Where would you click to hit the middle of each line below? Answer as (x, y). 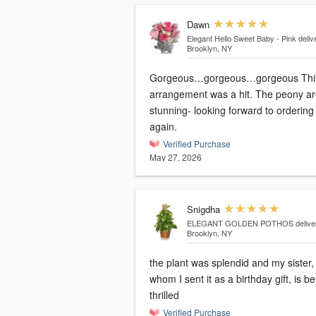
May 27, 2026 (176, 157)
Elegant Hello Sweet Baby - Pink (241, 38)
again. (163, 127)
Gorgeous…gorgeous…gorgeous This (225, 78)
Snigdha (203, 209)
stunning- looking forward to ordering (232, 110)
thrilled (164, 295)
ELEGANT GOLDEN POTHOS (240, 223)
